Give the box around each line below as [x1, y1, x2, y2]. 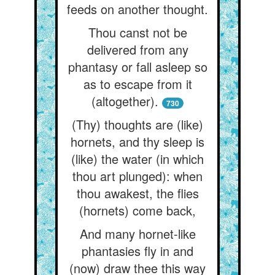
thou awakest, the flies [76, 184, 199, 202]
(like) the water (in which [71, 150, 204, 168]
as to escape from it [83, 75, 192, 93]
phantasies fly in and [82, 242, 193, 260]
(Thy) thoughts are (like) [72, 115, 203, 133]
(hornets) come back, [79, 201, 196, 219]
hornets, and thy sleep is [71, 133, 204, 150]
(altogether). [91, 92, 158, 110]
